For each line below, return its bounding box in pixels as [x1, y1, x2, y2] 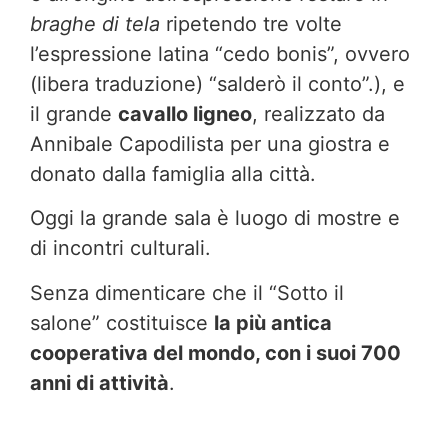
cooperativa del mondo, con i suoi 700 [30, 340, 401, 365]
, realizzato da [252, 101, 385, 126]
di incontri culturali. [30, 236, 211, 261]
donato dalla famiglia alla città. [30, 161, 316, 186]
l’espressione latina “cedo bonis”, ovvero [30, 41, 410, 66]
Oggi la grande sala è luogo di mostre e [30, 206, 400, 231]
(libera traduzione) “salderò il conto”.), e [30, 71, 405, 96]
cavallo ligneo [118, 101, 252, 126]
